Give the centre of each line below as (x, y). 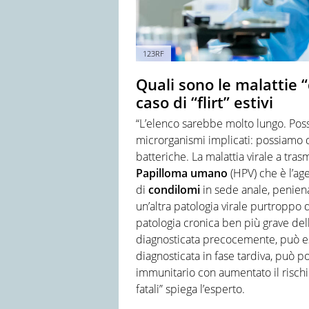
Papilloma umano (183, 173)
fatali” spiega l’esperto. (190, 289)
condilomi (174, 189)
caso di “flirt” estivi (205, 102)
